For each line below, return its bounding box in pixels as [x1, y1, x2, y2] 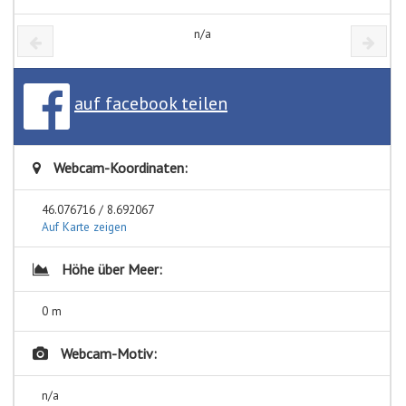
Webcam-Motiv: [57, 343, 157, 362]
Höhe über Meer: [58, 259, 162, 278]
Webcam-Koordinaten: [50, 158, 188, 177]
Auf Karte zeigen [42, 217, 127, 235]
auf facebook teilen [74, 92, 227, 116]
